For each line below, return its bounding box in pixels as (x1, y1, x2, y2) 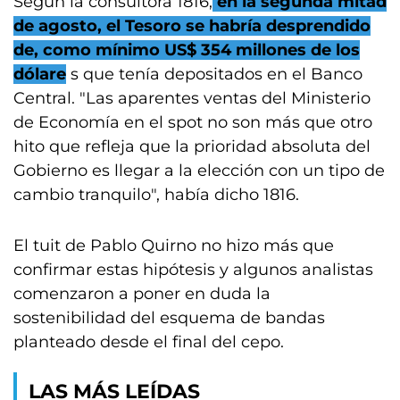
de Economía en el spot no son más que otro (13, 112, 372, 132)
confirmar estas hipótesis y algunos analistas (13, 260, 373, 279)
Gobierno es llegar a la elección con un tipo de (13, 161, 385, 180)
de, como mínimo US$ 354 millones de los (13, 40, 360, 60)
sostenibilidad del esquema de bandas (13, 308, 325, 328)
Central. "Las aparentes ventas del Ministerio (13, 88, 371, 108)
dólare (13, 64, 66, 84)
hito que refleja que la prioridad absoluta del (13, 137, 371, 156)
